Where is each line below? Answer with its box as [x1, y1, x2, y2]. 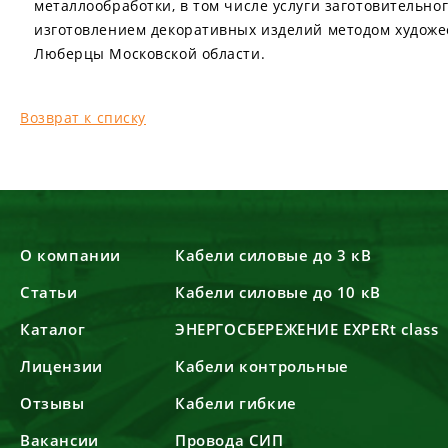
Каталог [20, 319, 86, 339]
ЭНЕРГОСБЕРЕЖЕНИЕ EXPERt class [174, 319, 439, 339]
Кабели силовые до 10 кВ [174, 282, 381, 302]
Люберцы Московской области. [34, 44, 266, 63]
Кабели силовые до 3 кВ [174, 245, 372, 265]
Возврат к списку [20, 108, 146, 127]
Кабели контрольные [174, 356, 349, 376]
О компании [20, 245, 121, 265]
